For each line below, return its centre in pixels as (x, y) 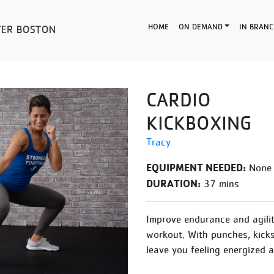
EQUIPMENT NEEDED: (196, 167)
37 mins (220, 183)
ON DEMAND (200, 26)
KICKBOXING (199, 123)
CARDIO (179, 100)
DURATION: (173, 183)
